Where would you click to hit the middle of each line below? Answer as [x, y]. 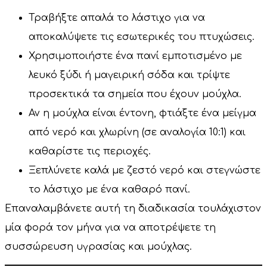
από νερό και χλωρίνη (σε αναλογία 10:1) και [137, 132]
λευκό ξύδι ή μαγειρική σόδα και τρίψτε [129, 75]
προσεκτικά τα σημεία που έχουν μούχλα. [135, 94]
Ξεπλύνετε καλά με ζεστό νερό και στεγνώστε [145, 170]
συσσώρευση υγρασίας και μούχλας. [98, 246]
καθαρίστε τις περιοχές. [90, 151]
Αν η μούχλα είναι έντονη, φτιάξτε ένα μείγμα [142, 113]
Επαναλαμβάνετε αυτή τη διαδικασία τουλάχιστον [133, 208]
